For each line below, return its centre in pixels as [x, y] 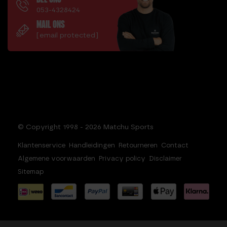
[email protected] [67, 35]
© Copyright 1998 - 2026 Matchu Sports [86, 127]
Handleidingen [92, 145]
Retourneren [138, 145]
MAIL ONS [51, 25]
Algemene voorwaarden [56, 158]
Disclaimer [165, 158]
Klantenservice [42, 145]
